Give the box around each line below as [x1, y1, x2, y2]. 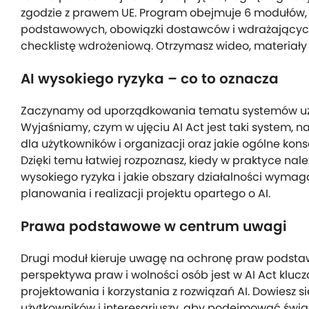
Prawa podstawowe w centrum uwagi [21, 217, 287, 237]
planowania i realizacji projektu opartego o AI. [21, 186, 270, 202]
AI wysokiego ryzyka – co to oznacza [21, 69, 279, 89]
